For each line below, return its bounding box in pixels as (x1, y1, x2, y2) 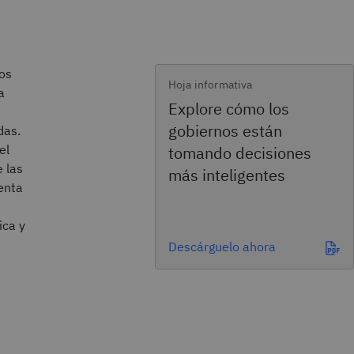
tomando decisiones (168, 142, 311, 164)
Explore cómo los (168, 98, 289, 119)
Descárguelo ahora (168, 239, 276, 254)
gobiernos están (168, 120, 282, 141)
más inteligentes (168, 164, 285, 186)
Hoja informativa (168, 77, 253, 92)
